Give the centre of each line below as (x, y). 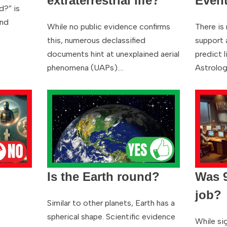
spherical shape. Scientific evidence (111, 217)
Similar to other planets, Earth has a (111, 203)
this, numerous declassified (96, 40)
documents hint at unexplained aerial (113, 54)
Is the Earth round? (103, 177)
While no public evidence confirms (108, 26)
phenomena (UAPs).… (86, 67)
